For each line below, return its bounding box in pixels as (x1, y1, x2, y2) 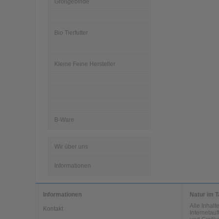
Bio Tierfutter (54, 29, 88, 36)
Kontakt (43, 205, 63, 213)
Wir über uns (54, 143, 88, 150)
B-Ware (54, 116, 74, 123)
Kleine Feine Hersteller (54, 60, 115, 67)
